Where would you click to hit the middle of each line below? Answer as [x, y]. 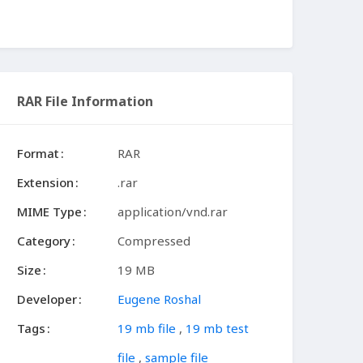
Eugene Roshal [159, 299]
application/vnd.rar [173, 212]
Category [44, 241]
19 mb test [217, 329]
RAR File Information [85, 102]
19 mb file [147, 329]
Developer [47, 299]
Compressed [154, 241]
